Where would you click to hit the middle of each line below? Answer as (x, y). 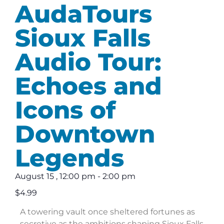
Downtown (85, 134)
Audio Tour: (88, 62)
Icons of (65, 110)
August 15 (34, 176)
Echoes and (88, 86)
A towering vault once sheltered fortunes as (107, 212)
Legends (69, 158)
